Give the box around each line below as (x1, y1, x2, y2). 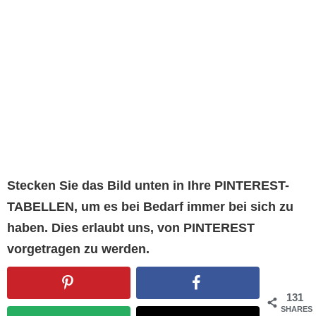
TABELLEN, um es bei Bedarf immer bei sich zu (7, 200, 293, 214)
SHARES (281, 305, 312, 314)
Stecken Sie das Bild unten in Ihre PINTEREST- (7, 178, 289, 193)
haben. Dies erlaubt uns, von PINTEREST (7, 221, 255, 236)
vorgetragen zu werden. (7, 242, 150, 257)
